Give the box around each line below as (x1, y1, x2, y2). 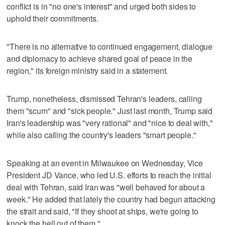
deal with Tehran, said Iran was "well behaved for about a (7, 181, 205, 193)
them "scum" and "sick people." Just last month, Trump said (7, 104, 213, 117)
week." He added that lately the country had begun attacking (7, 193, 216, 205)
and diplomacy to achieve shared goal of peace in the (7, 52, 193, 64)
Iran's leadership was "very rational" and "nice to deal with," (7, 117, 213, 129)
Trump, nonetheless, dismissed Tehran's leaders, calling (7, 92, 202, 104)
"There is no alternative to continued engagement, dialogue (7, 40, 213, 52)
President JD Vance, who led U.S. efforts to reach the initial (7, 169, 211, 181)
